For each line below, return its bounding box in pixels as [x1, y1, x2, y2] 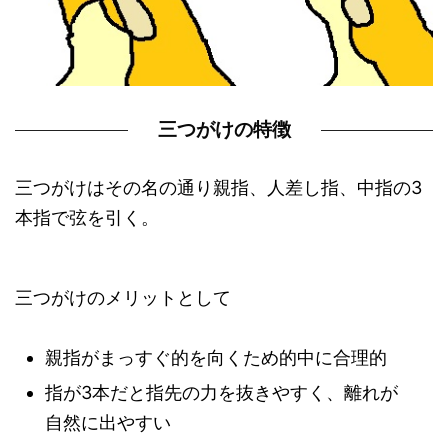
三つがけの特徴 [157, 119, 291, 141]
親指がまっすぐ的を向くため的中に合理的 [45, 347, 387, 369]
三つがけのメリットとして [15, 287, 231, 309]
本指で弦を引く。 [15, 207, 159, 229]
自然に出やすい [45, 412, 171, 434]
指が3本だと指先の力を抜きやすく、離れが [45, 382, 398, 404]
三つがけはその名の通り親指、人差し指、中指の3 [15, 177, 422, 199]
